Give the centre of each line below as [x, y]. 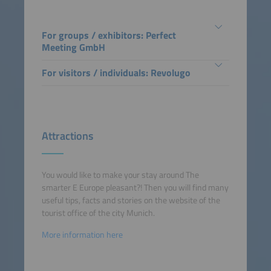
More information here [82, 234]
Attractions [67, 136]
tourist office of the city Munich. [98, 213]
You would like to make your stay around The [120, 175]
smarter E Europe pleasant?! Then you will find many [135, 188]
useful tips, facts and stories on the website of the [131, 201]
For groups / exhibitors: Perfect [109, 35]
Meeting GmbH [73, 47]
